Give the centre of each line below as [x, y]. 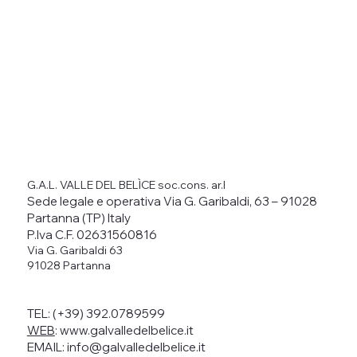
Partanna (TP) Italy [78, 218]
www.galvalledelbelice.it [126, 330]
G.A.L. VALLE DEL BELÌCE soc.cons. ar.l [126, 184]
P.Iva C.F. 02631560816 [92, 234]
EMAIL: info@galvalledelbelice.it [116, 347]
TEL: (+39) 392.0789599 [96, 313]
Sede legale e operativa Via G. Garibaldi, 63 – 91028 [172, 201]
